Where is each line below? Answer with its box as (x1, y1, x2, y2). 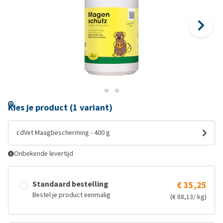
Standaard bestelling (32, 179, 109, 189)
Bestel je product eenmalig (32, 190, 111, 200)
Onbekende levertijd (14, 149, 73, 158)
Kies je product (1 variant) (8, 102, 112, 113)
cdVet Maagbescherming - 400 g (16, 128, 110, 137)
